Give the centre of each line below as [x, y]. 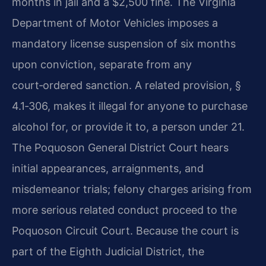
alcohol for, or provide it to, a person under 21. [128, 126]
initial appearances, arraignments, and [108, 168]
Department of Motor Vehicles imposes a [115, 23]
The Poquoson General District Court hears [120, 147]
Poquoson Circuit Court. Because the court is [125, 230]
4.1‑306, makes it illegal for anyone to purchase [130, 106]
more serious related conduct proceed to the [124, 210]
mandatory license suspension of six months [124, 43]
